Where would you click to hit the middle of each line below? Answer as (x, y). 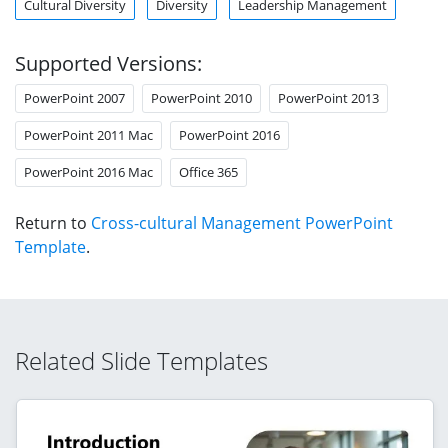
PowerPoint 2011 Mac (88, 134)
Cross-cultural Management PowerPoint (242, 222)
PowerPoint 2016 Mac (88, 171)
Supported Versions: (108, 63)
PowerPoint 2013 (328, 97)
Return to (53, 222)
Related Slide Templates (141, 360)
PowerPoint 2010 (201, 97)
